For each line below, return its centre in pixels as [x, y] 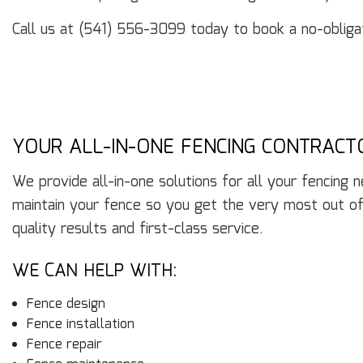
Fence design [66, 305]
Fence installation [80, 325]
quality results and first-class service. [138, 230]
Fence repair [64, 345]
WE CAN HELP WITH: [94, 272]
